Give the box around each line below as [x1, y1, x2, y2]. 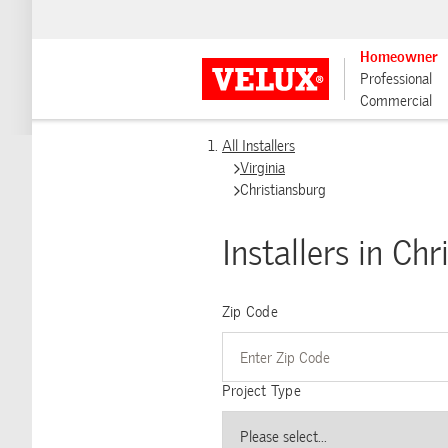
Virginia [240, 159, 285, 177]
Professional [360, 70, 432, 88]
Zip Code [222, 303, 278, 321]
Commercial [360, 92, 432, 110]
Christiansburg [240, 181, 326, 199]
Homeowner [360, 48, 438, 66]
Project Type [222, 382, 301, 400]
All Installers [222, 137, 295, 155]
